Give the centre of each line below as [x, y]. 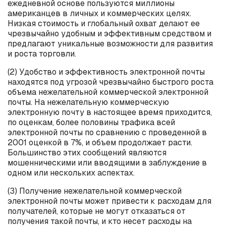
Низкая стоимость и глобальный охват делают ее [104, 23]
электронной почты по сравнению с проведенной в [107, 132]
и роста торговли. [42, 53]
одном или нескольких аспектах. [71, 173]
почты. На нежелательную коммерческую [88, 102]
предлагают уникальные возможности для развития [110, 43]
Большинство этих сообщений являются [87, 152]
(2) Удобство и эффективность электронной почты [106, 72]
